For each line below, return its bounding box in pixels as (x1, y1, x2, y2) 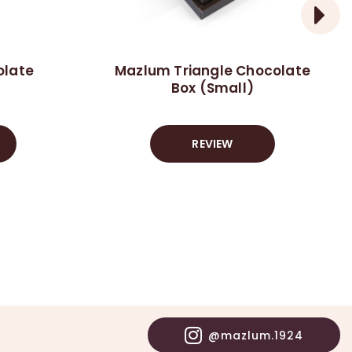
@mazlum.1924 (207, 327, 303, 343)
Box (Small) (170, 79, 255, 97)
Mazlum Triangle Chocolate (115, 61, 310, 80)
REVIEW (192, 136, 233, 152)
